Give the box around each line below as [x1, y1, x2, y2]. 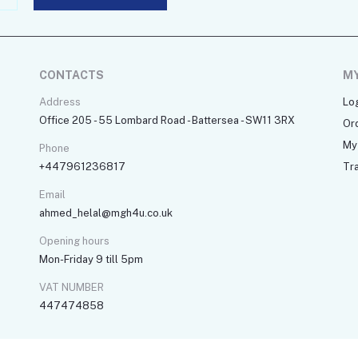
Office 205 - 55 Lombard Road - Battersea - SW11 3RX [39, 114, 295, 127]
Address [39, 96, 81, 109]
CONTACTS [39, 69, 104, 82]
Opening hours [39, 235, 109, 248]
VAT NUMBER [39, 281, 104, 294]
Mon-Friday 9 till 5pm [39, 253, 143, 266]
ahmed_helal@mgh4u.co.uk [39, 207, 173, 220]
